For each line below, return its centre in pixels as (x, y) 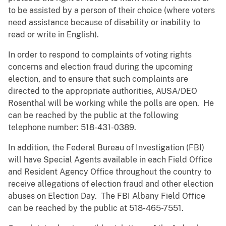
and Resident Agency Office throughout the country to (110, 172)
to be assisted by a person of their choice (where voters (111, 11)
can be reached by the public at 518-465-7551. (96, 208)
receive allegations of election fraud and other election (111, 184)
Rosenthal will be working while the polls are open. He (111, 103)
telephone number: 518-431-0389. (72, 128)
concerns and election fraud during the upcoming (100, 67)
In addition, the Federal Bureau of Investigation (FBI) (106, 148)
